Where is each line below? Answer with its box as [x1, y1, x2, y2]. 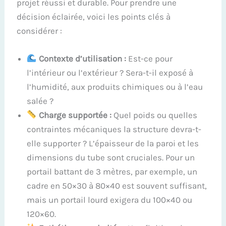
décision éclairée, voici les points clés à [17, 11, 171, 22]
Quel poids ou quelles [111, 109, 197, 120]
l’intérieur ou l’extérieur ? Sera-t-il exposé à [27, 67, 194, 78]
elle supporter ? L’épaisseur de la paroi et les [27, 138, 199, 148]
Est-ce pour [126, 53, 173, 64]
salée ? [27, 95, 54, 106]
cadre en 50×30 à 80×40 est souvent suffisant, [27, 180, 207, 191]
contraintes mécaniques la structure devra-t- [27, 124, 202, 134]
